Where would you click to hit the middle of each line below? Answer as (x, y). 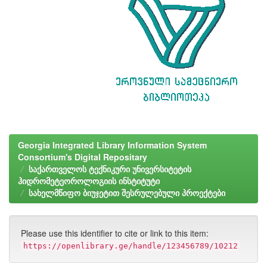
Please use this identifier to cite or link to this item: (115, 233)
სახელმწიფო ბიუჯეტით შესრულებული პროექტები (127, 193)
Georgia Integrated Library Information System (112, 145)
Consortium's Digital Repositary (83, 157)
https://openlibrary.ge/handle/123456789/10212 (131, 246)
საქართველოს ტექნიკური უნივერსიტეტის (110, 169)
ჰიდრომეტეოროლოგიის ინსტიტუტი (89, 181)
